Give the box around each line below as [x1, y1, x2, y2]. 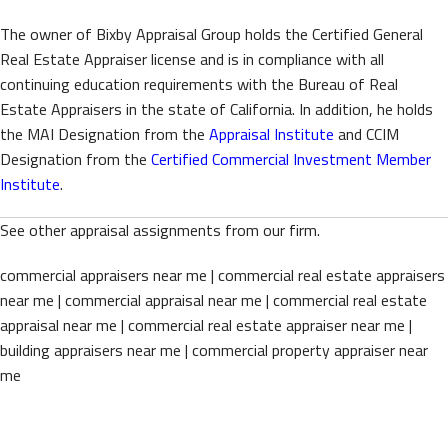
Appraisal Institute [209, 122, 334, 147]
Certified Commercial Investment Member [151, 147, 431, 172]
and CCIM [334, 122, 399, 147]
